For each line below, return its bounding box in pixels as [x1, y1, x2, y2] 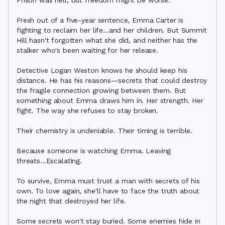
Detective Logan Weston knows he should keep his [17, 66, 187, 74]
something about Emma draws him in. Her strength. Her [17, 96, 203, 104]
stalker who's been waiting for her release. [17, 46, 158, 54]
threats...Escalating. [17, 157, 82, 165]
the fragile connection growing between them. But [17, 86, 186, 94]
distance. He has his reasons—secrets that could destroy [17, 76, 207, 84]
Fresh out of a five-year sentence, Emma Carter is [17, 16, 184, 24]
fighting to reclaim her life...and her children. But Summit [17, 26, 207, 34]
